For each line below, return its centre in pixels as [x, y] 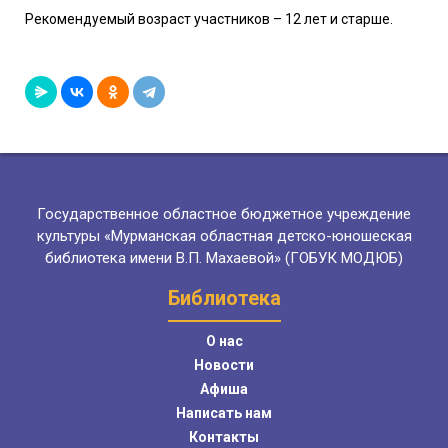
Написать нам [224, 413]
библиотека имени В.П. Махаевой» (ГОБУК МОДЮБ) [224, 258]
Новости [224, 365]
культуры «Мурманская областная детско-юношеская [224, 236]
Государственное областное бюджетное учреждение [224, 214]
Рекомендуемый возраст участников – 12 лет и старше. [209, 19]
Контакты [224, 437]
